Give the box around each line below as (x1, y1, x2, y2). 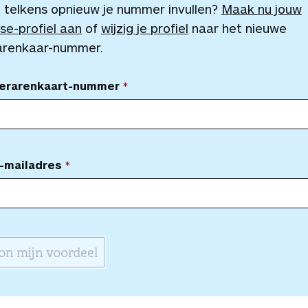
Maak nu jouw (221, 1, 302, 16)
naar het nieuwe (188, 21, 287, 36)
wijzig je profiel (101, 21, 188, 36)
